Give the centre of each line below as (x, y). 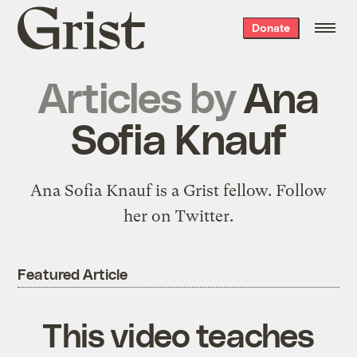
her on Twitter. (178, 216)
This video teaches (178, 333)
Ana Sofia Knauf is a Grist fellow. (153, 190)
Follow (301, 190)
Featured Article (73, 273)
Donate (271, 27)
